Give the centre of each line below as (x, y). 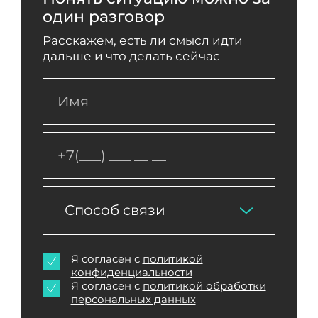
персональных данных (133, 299)
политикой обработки (204, 286)
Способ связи (115, 210)
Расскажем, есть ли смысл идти (142, 40)
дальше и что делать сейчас (131, 56)
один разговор (103, 17)
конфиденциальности (131, 272)
